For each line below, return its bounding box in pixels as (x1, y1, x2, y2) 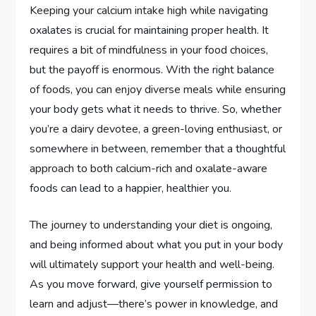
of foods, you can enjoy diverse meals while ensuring (30, 81, 286, 97)
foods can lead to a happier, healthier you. (30, 180, 232, 196)
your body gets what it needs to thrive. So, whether (30, 101, 282, 117)
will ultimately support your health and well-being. (30, 256, 275, 272)
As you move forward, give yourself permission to (30, 276, 273, 292)
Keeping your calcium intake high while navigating (30, 2, 269, 18)
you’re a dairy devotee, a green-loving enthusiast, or (30, 121, 283, 137)
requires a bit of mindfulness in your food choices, (30, 42, 269, 58)
